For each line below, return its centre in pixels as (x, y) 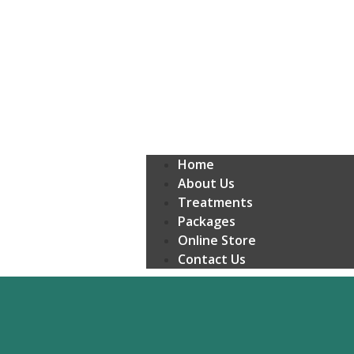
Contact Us (211, 260)
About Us (206, 184)
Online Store (217, 241)
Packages (206, 222)
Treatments (215, 203)
